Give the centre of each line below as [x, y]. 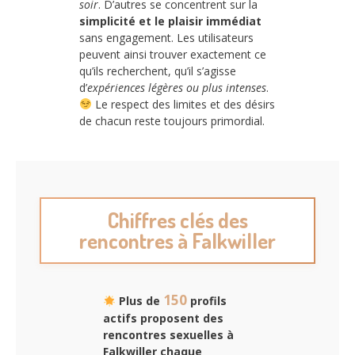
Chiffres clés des [177, 220]
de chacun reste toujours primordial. [172, 120]
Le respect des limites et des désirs [183, 104]
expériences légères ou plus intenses [177, 87]
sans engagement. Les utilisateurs [166, 37]
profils [206, 301]
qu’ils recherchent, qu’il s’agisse [158, 71]
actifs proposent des [163, 319]
